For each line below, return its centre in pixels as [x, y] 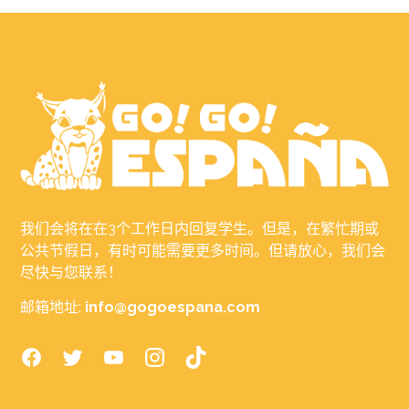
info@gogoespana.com [173, 308]
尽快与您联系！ [72, 272]
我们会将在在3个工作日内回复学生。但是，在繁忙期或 [200, 228]
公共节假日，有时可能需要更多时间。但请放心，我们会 [203, 250]
